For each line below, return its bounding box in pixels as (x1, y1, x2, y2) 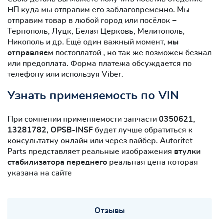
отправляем (7, 48, 53, 57)
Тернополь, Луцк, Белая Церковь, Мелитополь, (7, 27, 185, 35)
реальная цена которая (107, 158, 198, 166)
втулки (174, 147, 201, 155)
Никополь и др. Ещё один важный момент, (7, 38, 167, 46)
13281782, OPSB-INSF (7, 126, 93, 134)
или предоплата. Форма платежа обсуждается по (7, 59, 192, 67)
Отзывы (94, 206, 125, 215)
